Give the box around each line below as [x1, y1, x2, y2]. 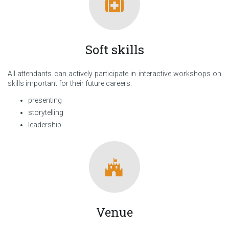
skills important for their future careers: [8, 79, 132, 87]
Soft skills [85, 41, 144, 58]
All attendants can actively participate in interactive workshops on [8, 69, 221, 78]
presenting [28, 96, 62, 104]
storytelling [28, 108, 63, 117]
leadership [28, 121, 61, 129]
